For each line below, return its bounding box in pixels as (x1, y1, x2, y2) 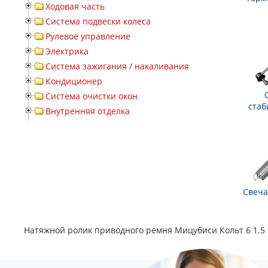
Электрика (45, 45, 89, 57)
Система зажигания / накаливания (45, 60, 189, 72)
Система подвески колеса (45, 16, 151, 28)
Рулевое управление (45, 31, 130, 42)
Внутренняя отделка (45, 105, 130, 117)
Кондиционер (45, 75, 102, 87)
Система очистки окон (45, 90, 138, 102)
